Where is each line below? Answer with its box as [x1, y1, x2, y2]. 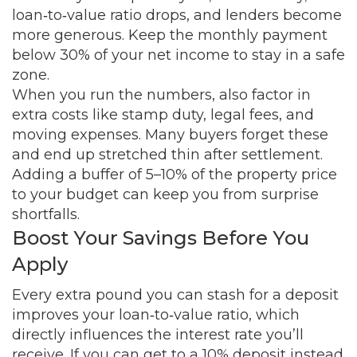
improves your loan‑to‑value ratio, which [12, 306, 300, 324]
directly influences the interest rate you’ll [12, 326, 304, 343]
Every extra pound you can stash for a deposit [12, 286, 339, 304]
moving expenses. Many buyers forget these [12, 126, 328, 143]
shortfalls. [12, 206, 80, 223]
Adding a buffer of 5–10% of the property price [12, 166, 337, 183]
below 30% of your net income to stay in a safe [12, 46, 345, 64]
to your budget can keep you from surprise [12, 186, 319, 203]
